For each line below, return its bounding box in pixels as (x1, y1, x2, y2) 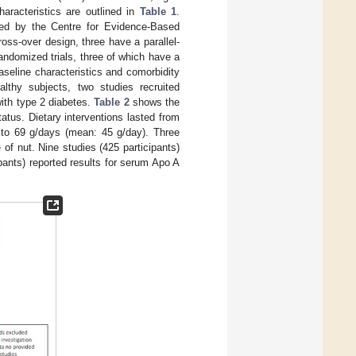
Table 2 (94, 96, 130, 109)
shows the (129, 96, 180, 109)
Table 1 (139, 6, 176, 18)
